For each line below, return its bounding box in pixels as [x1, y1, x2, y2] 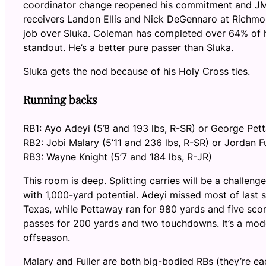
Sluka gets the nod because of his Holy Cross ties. [23, 65, 250, 78]
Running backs [23, 92, 97, 107]
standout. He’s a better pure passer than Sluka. [23, 42, 233, 54]
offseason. [23, 232, 70, 244]
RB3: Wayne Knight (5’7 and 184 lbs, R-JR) [23, 151, 212, 163]
